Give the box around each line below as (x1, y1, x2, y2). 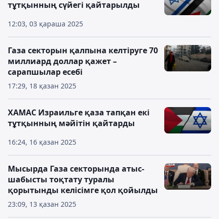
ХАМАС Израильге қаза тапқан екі (8, 107, 150, 118)
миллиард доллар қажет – (8, 56, 117, 66)
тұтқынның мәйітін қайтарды (8, 118, 135, 129)
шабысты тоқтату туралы (8, 174, 114, 185)
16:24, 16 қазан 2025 (8, 137, 76, 147)
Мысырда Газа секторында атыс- (8, 163, 144, 174)
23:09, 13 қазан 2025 (8, 199, 76, 209)
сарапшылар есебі (8, 66, 83, 77)
